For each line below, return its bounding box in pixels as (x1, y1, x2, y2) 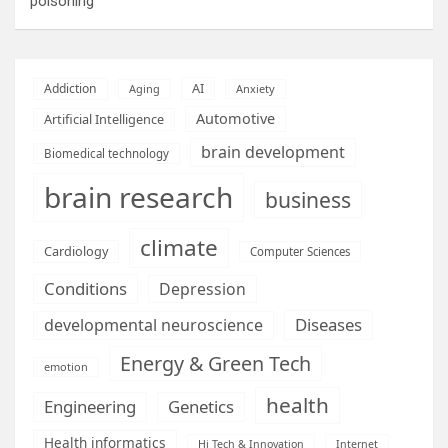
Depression (159, 277, 246, 300)
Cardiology (44, 241, 108, 260)
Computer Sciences (250, 243, 350, 259)
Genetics (168, 394, 234, 418)
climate (140, 231, 218, 263)
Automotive (196, 108, 275, 128)
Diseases (295, 312, 362, 336)
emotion (44, 358, 88, 374)
